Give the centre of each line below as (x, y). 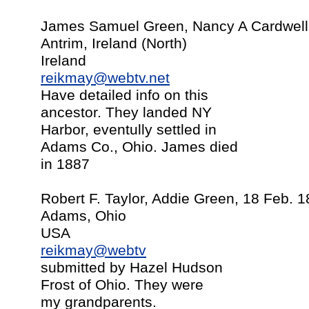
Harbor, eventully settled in (129, 130)
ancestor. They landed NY (126, 112)
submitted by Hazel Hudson (132, 268)
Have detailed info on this (124, 95)
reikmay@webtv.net (105, 78)
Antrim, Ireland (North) (114, 43)
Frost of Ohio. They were (122, 285)
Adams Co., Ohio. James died (139, 147)
